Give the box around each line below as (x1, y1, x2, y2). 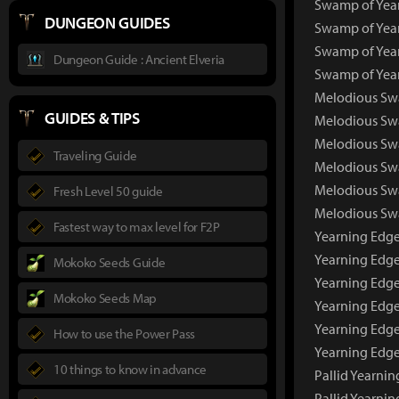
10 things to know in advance (53, 360, 208, 378)
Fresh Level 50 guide (53, 182, 163, 199)
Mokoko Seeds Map (53, 289, 157, 306)
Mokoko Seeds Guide (53, 253, 166, 271)
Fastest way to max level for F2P (53, 217, 220, 235)
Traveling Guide (53, 146, 137, 164)
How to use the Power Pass (53, 324, 195, 342)
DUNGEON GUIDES (45, 12, 170, 33)
